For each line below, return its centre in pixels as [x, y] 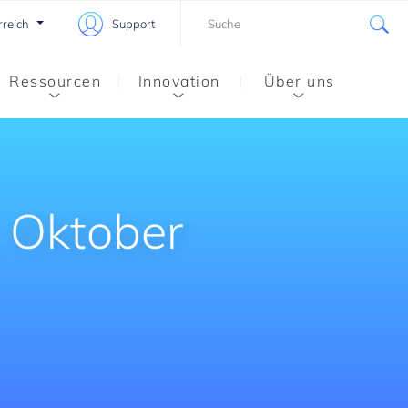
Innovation [179, 81]
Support [133, 24]
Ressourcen [56, 81]
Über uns [299, 81]
